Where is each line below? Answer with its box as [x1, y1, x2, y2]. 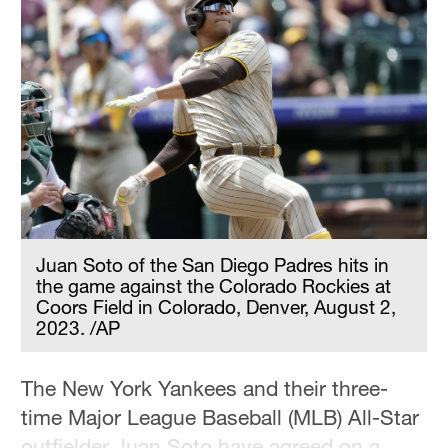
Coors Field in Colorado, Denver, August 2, [36, 294, 397, 318]
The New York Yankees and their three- [21, 374, 389, 401]
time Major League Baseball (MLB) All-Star [21, 403, 420, 430]
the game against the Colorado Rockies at [36, 273, 392, 297]
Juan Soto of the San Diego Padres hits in [36, 252, 390, 276]
